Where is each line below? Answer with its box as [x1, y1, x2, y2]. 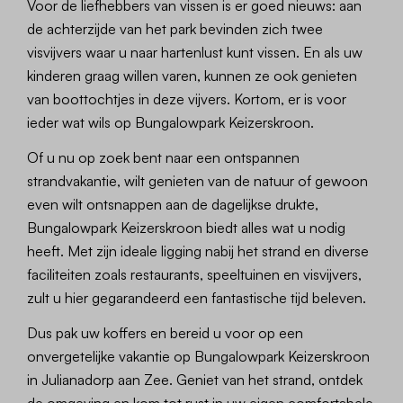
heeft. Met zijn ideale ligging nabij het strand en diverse [27, 242, 370, 261]
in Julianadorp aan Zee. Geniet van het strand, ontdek [27, 371, 363, 390]
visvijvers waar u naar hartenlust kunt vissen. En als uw [27, 43, 363, 62]
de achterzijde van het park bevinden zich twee [27, 20, 324, 39]
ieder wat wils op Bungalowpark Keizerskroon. [27, 113, 315, 132]
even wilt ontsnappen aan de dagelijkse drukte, [27, 195, 319, 214]
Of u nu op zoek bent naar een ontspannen [27, 148, 300, 167]
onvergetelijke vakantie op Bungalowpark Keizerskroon [27, 347, 371, 366]
